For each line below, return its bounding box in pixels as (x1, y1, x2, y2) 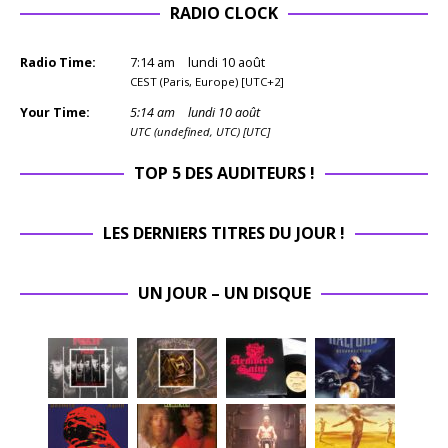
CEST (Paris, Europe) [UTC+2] (130, 74, 284, 90)
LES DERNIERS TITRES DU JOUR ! (103, 222, 345, 245)
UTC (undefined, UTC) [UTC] (130, 124, 270, 140)
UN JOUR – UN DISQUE (137, 282, 311, 305)
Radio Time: (20, 54, 96, 72)
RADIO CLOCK (170, 2, 278, 25)
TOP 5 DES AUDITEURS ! (133, 162, 315, 185)
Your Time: (20, 104, 90, 122)
